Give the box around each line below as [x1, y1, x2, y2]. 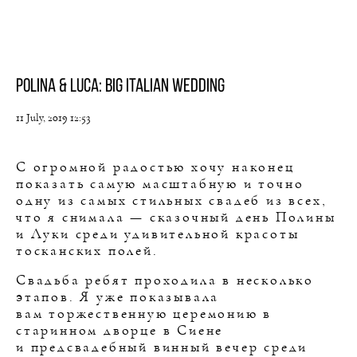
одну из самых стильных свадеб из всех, [16, 194, 328, 208]
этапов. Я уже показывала [16, 290, 220, 304]
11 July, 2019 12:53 [16, 112, 90, 124]
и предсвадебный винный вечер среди [16, 340, 308, 355]
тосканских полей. [16, 244, 159, 258]
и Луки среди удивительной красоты [16, 227, 300, 241]
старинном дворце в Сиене [16, 324, 224, 338]
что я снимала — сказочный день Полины [16, 210, 336, 225]
